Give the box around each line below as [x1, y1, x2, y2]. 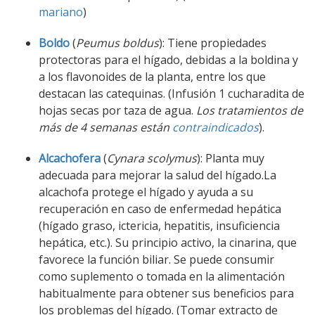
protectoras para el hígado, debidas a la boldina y [39, 52, 298, 68]
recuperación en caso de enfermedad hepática [39, 201, 281, 217]
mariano [39, 4, 83, 20]
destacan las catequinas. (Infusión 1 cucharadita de [39, 86, 304, 102]
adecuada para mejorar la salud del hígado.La [39, 167, 276, 184]
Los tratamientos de [196, 103, 303, 119]
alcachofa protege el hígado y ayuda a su [39, 184, 253, 200]
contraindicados [172, 120, 259, 136]
